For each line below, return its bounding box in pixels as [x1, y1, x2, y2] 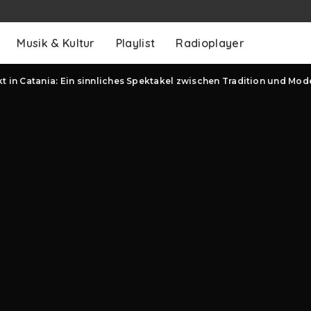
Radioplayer [176, 36, 244, 50]
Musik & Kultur [17, 36, 95, 50]
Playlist [115, 36, 155, 50]
